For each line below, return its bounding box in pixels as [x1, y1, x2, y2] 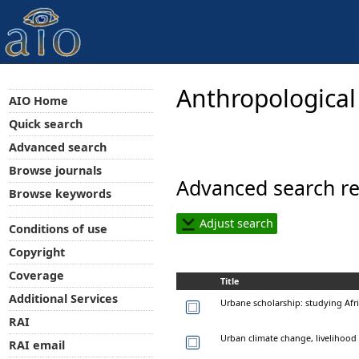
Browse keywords [8, 185, 111, 201]
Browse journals [8, 162, 102, 178]
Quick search [8, 115, 83, 131]
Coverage [8, 268, 64, 284]
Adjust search [196, 215, 273, 231]
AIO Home [8, 92, 68, 108]
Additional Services [8, 291, 118, 307]
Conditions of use [8, 221, 107, 237]
